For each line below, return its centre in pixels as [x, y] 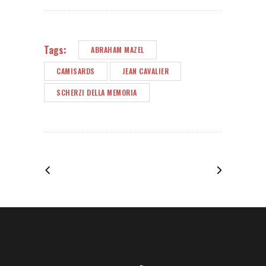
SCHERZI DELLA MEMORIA [97, 92]
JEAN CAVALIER [145, 71]
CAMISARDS [76, 71]
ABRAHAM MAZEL [118, 49]
